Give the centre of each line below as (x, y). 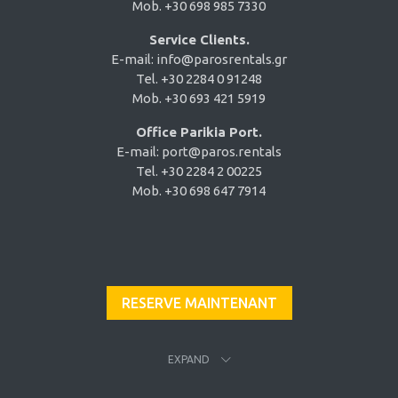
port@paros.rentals (222, 152)
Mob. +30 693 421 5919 (199, 99)
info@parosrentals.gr (222, 60)
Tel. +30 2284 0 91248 (199, 79)
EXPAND (190, 360)
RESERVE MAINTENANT (199, 303)
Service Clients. (199, 40)
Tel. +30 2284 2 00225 (199, 171)
